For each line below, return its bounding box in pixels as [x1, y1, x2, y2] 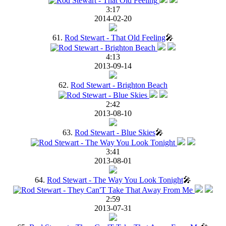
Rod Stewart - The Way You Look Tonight [47, 175, 183, 184]
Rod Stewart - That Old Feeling [65, 33, 165, 42]
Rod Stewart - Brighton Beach [71, 80, 167, 89]
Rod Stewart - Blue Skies [75, 128, 155, 137]
